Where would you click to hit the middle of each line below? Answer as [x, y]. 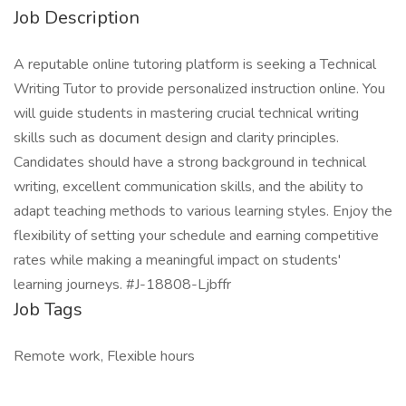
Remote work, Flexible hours [104, 356]
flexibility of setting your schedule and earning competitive [196, 236]
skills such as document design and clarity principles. [176, 138]
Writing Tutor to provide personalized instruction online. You [199, 89]
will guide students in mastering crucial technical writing [186, 113]
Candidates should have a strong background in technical [190, 162]
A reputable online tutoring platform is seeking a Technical [195, 64]
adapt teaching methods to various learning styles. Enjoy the [203, 211]
